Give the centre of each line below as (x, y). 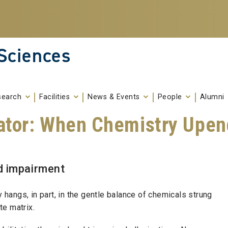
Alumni (213, 97)
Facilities (56, 97)
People (171, 97)
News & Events (115, 97)
